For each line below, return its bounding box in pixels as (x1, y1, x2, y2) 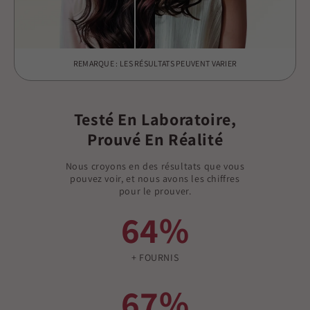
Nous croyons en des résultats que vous (65, 160, 245, 173)
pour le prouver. (118, 185, 192, 198)
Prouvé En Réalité (86, 128, 224, 151)
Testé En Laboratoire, (73, 108, 237, 131)
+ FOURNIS (131, 251, 179, 264)
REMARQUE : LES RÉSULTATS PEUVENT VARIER (73, 58, 237, 69)
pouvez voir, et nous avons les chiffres (70, 172, 240, 185)
